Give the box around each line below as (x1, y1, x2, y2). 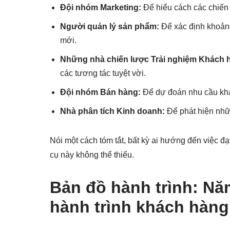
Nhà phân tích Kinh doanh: (60, 107, 165, 116)
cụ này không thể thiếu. (50, 150, 134, 160)
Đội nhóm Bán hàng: (60, 88, 141, 97)
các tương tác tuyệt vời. (60, 69, 146, 78)
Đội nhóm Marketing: (60, 3, 141, 12)
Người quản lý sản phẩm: (60, 22, 159, 31)
